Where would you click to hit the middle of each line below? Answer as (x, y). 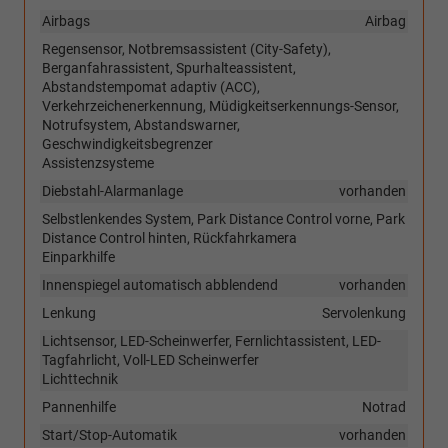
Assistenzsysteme (98, 163)
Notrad (384, 407)
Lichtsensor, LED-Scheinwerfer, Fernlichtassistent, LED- (211, 341)
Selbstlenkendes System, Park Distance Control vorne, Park (223, 219)
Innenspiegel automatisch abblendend (160, 285)
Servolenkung (364, 313)
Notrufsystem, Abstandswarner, (141, 125)
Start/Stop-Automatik (109, 435)
